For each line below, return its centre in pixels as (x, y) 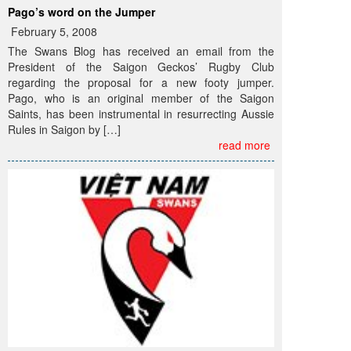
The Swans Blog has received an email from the (141, 51)
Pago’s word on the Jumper (81, 11)
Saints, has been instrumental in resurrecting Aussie (141, 113)
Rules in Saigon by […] (64, 129)
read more (244, 145)
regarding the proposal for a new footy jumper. (141, 82)
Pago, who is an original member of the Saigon (141, 98)
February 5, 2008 (52, 31)
